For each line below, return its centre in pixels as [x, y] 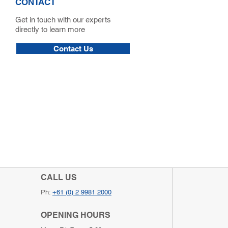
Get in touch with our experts [63, 20]
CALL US [59, 177]
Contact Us [73, 49]
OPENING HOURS [76, 215]
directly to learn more [50, 29]
